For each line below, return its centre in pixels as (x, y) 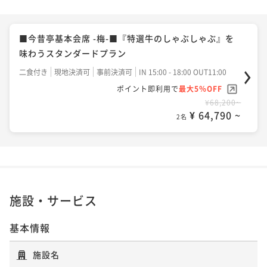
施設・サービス (53, 200)
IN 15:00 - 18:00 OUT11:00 (183, 72)
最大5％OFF (201, 88)
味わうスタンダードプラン (73, 53)
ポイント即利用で (148, 88)
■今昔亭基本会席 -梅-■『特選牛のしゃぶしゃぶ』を (127, 38)
